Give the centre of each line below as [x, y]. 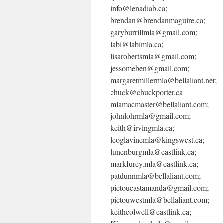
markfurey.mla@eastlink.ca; [154, 164]
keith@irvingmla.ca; [142, 128]
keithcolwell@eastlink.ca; [151, 211]
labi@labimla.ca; [137, 44]
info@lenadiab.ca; [139, 8]
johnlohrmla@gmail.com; [151, 116]
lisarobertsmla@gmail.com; [153, 56]
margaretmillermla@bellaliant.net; [164, 80]
